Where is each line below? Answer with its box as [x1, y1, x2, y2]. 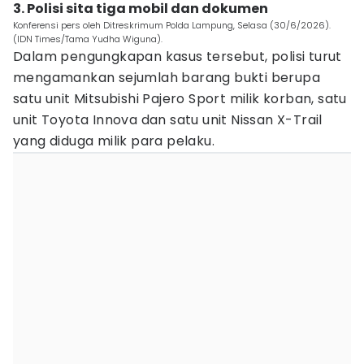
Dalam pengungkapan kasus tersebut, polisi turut [13, 47, 342, 66]
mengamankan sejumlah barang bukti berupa [13, 68, 320, 87]
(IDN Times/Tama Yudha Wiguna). [13, 32, 162, 45]
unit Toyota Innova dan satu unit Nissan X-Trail [13, 110, 323, 129]
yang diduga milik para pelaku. [13, 132, 214, 150]
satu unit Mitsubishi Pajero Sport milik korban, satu [13, 89, 347, 108]
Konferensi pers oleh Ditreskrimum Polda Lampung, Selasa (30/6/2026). [13, 19, 331, 32]
